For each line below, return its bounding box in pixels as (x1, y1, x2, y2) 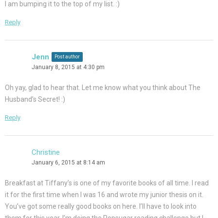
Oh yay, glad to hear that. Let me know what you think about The (5, 84, 200, 92)
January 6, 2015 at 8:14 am (32, 159, 105, 166)
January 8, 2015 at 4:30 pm (32, 64, 105, 71)
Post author (54, 54, 80, 60)
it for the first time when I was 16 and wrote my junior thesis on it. (5, 191, 203, 199)
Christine (32, 148, 60, 157)
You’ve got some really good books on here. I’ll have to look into (5, 202, 197, 211)
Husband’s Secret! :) (5, 95, 65, 104)
